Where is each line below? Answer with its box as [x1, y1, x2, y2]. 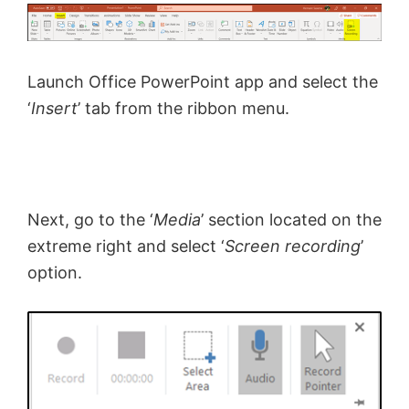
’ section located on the [201, 209, 382, 229]
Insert [31, 98, 78, 118]
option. [27, 262, 82, 282]
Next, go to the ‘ [27, 209, 153, 229]
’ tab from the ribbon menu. [78, 98, 289, 118]
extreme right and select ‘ [27, 236, 225, 256]
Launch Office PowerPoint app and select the [27, 71, 378, 91]
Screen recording [225, 236, 361, 256]
